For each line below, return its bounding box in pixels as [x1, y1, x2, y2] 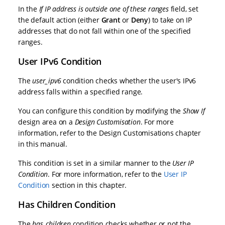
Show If [183, 105, 205, 116]
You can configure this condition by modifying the [18, 105, 183, 116]
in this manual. [18, 139, 68, 149]
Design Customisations [98, 128, 174, 138]
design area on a [18, 117, 75, 127]
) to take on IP [148, 15, 192, 25]
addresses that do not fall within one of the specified [18, 26, 191, 36]
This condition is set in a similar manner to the [18, 158, 173, 168]
